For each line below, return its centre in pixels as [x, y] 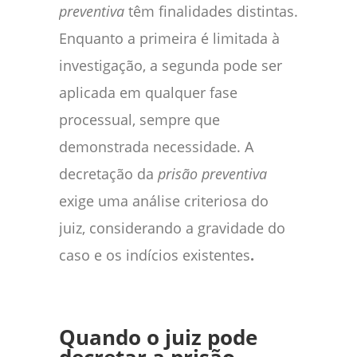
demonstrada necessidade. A [156, 146]
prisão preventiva [212, 173]
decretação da [108, 173]
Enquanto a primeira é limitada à [169, 38]
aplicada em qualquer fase [148, 92]
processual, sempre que [139, 119]
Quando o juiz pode [158, 337]
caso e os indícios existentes [155, 255]
